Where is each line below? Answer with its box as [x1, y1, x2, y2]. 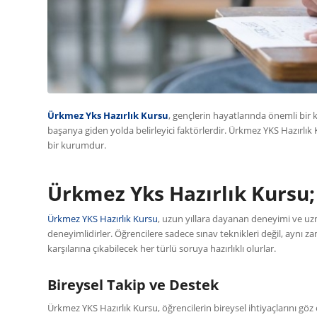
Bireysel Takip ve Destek [47, 275, 219, 294]
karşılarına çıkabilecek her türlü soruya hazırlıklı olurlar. [47, 241, 276, 255]
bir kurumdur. [47, 138, 106, 151]
